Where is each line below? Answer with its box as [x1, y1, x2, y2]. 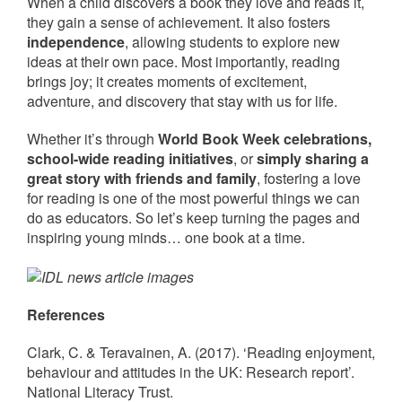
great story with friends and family [27, 168, 257, 188]
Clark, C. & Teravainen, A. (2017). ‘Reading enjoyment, [27, 341, 375, 363]
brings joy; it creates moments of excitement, [27, 71, 307, 92]
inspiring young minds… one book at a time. [27, 227, 305, 248]
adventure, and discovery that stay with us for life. [27, 91, 337, 111]
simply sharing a [253, 148, 369, 169]
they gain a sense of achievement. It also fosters [27, 12, 330, 32]
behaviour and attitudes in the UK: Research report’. [27, 361, 354, 382]
